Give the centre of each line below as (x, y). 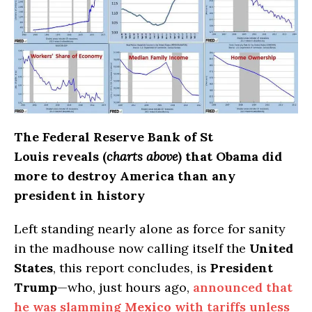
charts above (142, 157)
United (271, 249)
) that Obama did (230, 157)
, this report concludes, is (132, 268)
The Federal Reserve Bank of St (114, 137)
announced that (243, 288)
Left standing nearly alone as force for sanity (150, 229)
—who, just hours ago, (125, 288)
